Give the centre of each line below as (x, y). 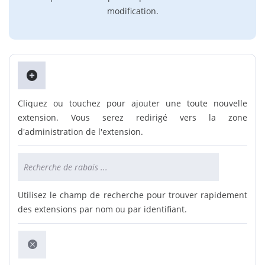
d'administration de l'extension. (80, 132)
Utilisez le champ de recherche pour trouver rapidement (132, 195)
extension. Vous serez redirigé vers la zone (132, 117)
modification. (132, 11)
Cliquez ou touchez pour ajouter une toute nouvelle (132, 103)
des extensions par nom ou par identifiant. (102, 209)
